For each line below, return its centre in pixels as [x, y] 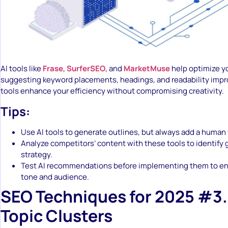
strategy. [37, 154]
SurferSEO [86, 69]
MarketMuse [147, 69]
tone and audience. [55, 177]
